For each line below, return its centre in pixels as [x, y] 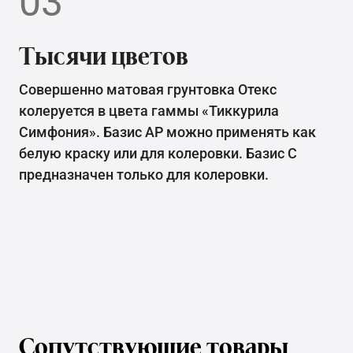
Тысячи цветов [104, 56]
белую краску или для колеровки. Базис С [158, 154]
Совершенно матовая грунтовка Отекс [148, 90]
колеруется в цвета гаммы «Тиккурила [149, 111]
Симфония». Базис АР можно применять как [167, 132]
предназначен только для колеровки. [144, 175]
